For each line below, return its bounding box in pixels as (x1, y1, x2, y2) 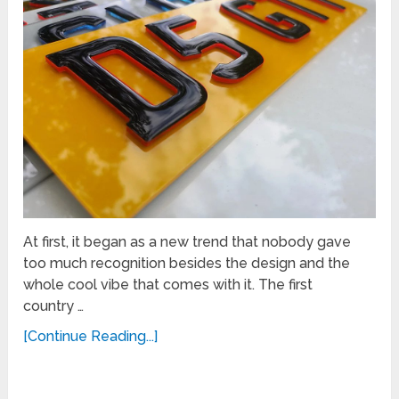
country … (23, 297, 85, 314)
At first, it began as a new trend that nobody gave (23, 232, 352, 250)
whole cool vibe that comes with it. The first (23, 275, 313, 293)
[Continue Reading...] (23, 327, 159, 345)
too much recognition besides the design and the (23, 254, 351, 272)
